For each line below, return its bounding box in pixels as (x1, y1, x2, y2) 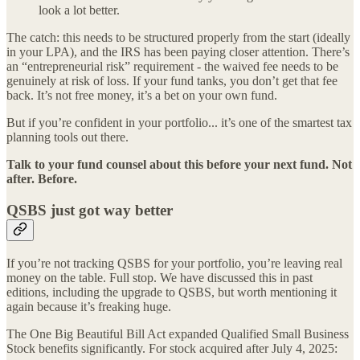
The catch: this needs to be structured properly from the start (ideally (6, 31, 350, 45)
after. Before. (6, 172, 77, 186)
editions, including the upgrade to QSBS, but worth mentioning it (6, 284, 337, 299)
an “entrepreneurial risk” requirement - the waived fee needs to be (6, 59, 338, 74)
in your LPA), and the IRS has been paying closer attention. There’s (6, 45, 350, 59)
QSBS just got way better (6, 201, 173, 219)
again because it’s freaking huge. (6, 299, 171, 313)
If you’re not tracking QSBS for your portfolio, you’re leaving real (6, 256, 342, 270)
